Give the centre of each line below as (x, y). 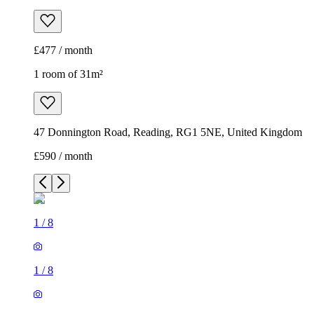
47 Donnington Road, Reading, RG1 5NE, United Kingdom (168, 132)
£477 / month (63, 50)
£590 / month (63, 156)
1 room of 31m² (68, 74)
